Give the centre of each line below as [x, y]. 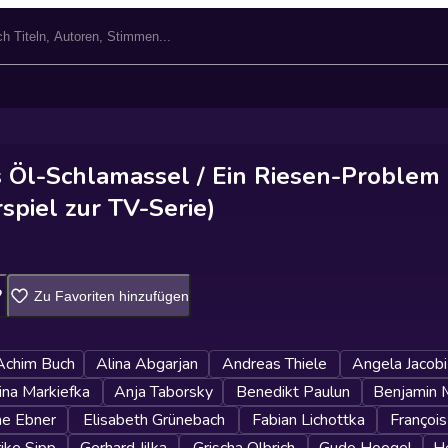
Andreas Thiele [274, 364]
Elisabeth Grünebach [153, 420]
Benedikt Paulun [292, 392]
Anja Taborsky [163, 392]
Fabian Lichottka [308, 420]
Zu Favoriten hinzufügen [111, 296]
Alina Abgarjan [146, 364]
